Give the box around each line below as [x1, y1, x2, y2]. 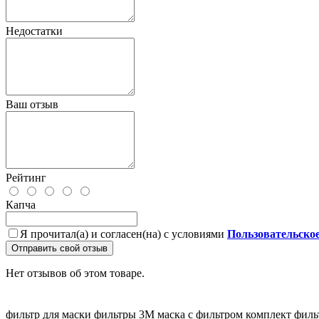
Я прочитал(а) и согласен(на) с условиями [20, 227, 227, 240]
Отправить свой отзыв [11, 242, 108, 253]
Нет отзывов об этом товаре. [6, 266, 145, 279]
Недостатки [6, 24, 63, 37]
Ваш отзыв [6, 98, 58, 110]
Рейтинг [6, 171, 46, 184]
